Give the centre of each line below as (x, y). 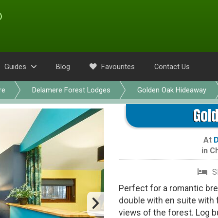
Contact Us (172, 67)
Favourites (117, 67)
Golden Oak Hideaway (172, 90)
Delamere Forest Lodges (71, 90)
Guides (15, 67)
